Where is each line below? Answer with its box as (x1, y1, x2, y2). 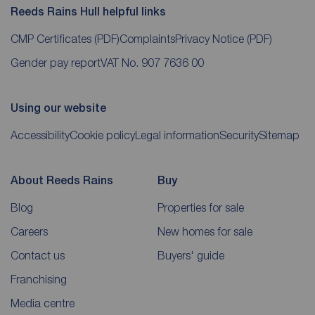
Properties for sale (157, 200, 244, 214)
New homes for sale (157, 224, 252, 238)
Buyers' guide (157, 248, 224, 262)
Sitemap (259, 128, 300, 141)
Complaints (120, 32, 175, 45)
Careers (11, 224, 48, 238)
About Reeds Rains (11, 173, 113, 187)
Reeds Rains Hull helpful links (11, 4, 166, 18)
